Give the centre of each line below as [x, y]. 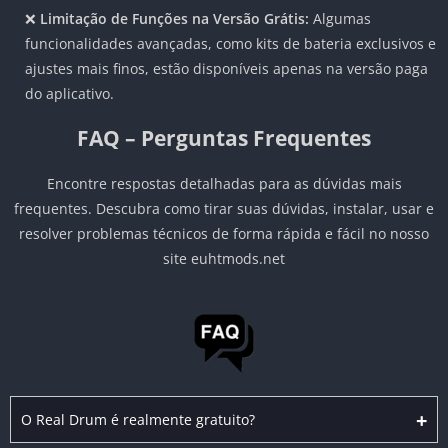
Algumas [340, 19]
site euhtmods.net [224, 259]
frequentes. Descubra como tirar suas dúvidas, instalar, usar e [224, 209]
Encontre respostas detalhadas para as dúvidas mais [224, 184]
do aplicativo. [69, 94]
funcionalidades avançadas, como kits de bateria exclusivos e [230, 44]
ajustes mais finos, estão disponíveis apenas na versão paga [226, 69]
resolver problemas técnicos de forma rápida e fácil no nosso [224, 234]
